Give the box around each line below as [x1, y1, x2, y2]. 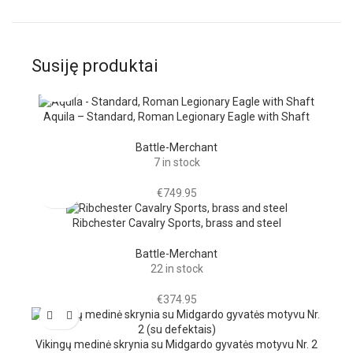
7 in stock [153, 155, 200, 169]
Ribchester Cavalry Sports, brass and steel [72, 217, 281, 230]
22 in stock [150, 262, 203, 276]
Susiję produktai [32, 55, 158, 76]
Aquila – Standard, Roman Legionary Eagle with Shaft [43, 110, 310, 123]
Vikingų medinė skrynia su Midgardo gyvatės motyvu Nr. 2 [35, 338, 318, 351]
